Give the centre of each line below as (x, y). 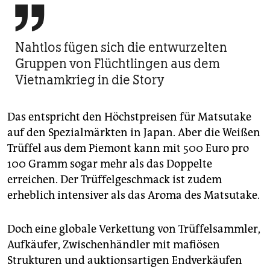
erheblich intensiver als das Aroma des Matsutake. (133, 195)
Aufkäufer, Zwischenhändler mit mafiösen (114, 244)
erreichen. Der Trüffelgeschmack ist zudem (115, 179)
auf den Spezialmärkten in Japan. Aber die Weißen (134, 132)
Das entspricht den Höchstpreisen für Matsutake (129, 117)
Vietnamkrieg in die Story (89, 80)
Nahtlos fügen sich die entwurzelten (121, 47)
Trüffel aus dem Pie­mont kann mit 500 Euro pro (128, 148)
